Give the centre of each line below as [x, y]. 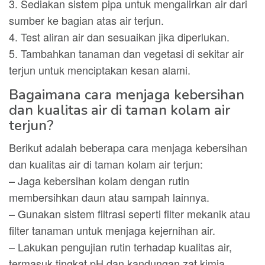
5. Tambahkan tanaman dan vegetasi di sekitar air [126, 53]
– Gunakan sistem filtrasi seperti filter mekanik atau [130, 214]
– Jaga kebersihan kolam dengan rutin [99, 180]
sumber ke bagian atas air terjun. [86, 20]
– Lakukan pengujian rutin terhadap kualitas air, [120, 247]
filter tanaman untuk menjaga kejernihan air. [112, 230]
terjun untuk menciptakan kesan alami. [100, 70]
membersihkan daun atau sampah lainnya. [109, 197]
